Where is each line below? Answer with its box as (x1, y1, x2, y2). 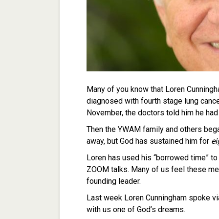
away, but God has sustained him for (87, 136, 211, 146)
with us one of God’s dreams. (87, 205, 185, 214)
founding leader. (87, 176, 141, 186)
